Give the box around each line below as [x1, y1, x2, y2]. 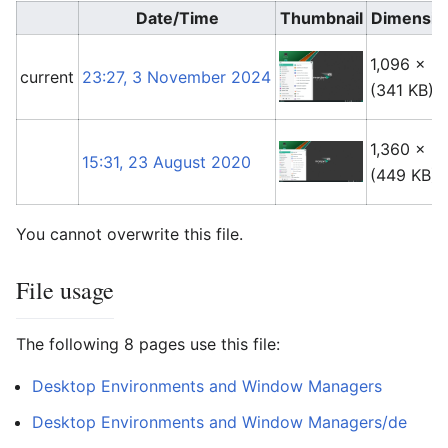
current [20, 66, 75, 87]
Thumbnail [279, 7, 363, 28]
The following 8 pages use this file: [16, 333, 280, 354]
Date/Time [135, 7, 219, 28]
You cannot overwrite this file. [16, 223, 243, 244]
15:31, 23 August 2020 [82, 151, 252, 172]
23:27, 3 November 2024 [82, 66, 272, 87]
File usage [16, 273, 114, 306]
